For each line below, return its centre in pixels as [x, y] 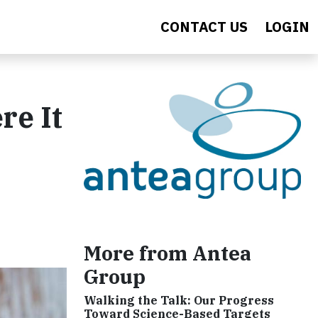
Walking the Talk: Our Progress [179, 301]
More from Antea [168, 253]
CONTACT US [204, 27]
